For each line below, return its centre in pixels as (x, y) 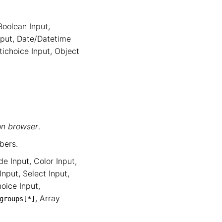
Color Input (54, 161)
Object (67, 51)
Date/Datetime (44, 39)
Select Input (45, 173)
